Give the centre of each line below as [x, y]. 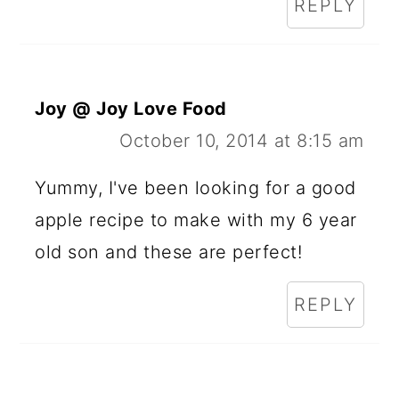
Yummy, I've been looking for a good [195, 188]
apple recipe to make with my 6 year [196, 220]
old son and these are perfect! [169, 252]
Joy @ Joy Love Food [131, 109]
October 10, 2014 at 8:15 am [242, 141]
